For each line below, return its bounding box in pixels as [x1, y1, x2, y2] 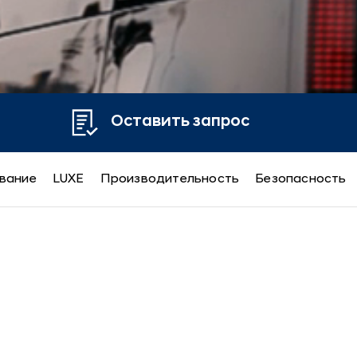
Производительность [100, 172, 240, 186]
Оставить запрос [111, 114, 250, 131]
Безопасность [255, 172, 347, 186]
